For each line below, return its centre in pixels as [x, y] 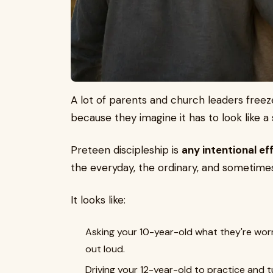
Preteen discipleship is [126, 150]
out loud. [105, 249]
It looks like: [98, 200]
